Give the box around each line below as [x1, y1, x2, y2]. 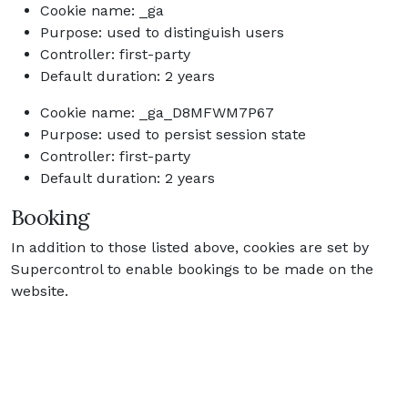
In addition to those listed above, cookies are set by [11, 239, 369, 256]
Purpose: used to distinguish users [40, 24, 284, 41]
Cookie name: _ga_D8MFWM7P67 [40, 104, 274, 121]
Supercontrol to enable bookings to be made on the [11, 260, 373, 278]
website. [11, 282, 68, 300]
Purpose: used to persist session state [40, 126, 306, 143]
